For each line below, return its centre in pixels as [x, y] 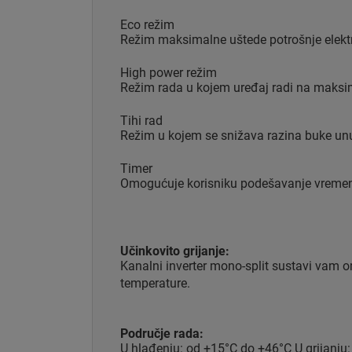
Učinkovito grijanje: [175, 251]
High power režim [169, 72]
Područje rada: [162, 333]
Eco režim [147, 24]
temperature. [155, 283]
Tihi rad [141, 120]
